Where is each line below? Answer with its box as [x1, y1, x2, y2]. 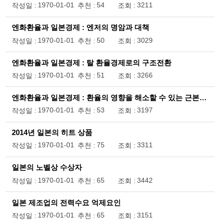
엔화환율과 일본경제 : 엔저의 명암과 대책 [11, 24, 149, 32]
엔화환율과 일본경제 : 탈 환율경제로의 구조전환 [11, 58, 171, 67]
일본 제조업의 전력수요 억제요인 [11, 198, 121, 207]
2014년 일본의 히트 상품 [11, 129, 92, 137]
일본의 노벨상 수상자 [11, 164, 82, 172]
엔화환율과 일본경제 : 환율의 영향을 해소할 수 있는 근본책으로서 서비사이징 [199, 93, 207, 102]
